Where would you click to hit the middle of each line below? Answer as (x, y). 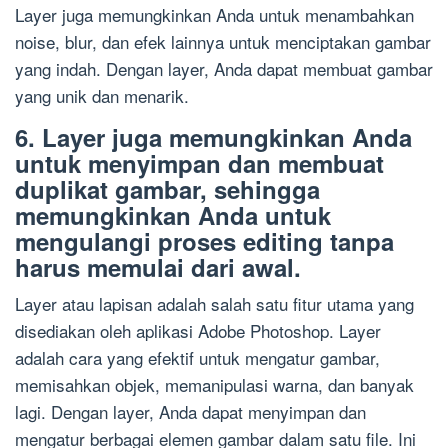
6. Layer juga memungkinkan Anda (213, 137)
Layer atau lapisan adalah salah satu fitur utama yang (214, 304)
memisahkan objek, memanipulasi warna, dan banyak (214, 385)
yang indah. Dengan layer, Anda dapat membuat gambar (224, 69)
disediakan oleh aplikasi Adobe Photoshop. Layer (198, 331)
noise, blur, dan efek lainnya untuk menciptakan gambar (223, 42)
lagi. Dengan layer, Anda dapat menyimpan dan (190, 412)
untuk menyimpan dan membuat (199, 163)
